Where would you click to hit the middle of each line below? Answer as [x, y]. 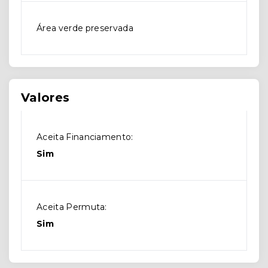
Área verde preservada [85, 28]
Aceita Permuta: [72, 207]
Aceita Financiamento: [85, 137]
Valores [45, 98]
